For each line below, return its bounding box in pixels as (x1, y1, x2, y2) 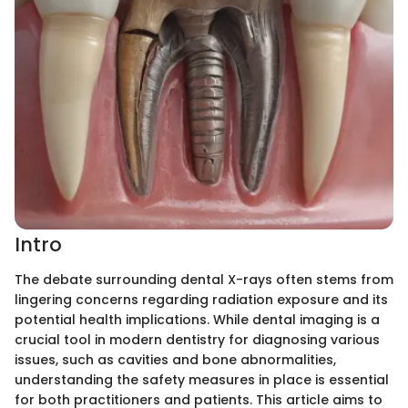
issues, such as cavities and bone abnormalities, (15, 350, 336, 369)
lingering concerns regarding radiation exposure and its (15, 290, 388, 309)
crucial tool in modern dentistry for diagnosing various (15, 330, 380, 349)
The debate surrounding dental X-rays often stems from (15, 270, 393, 289)
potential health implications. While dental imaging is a (15, 310, 380, 329)
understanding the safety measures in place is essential (15, 370, 389, 389)
